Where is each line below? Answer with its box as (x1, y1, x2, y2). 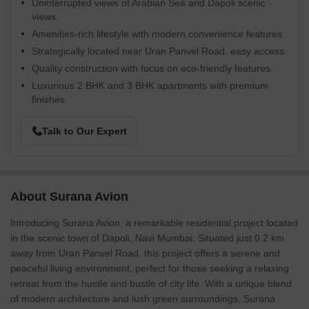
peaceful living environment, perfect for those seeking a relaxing (10, 263, 289, 274)
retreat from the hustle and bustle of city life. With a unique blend (10, 278, 292, 289)
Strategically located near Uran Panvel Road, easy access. (32, 46, 287, 57)
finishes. (32, 94, 68, 105)
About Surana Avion (10, 190, 128, 203)
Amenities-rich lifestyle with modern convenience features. (32, 28, 285, 39)
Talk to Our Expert (42, 126, 127, 137)
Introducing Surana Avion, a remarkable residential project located (10, 217, 298, 228)
